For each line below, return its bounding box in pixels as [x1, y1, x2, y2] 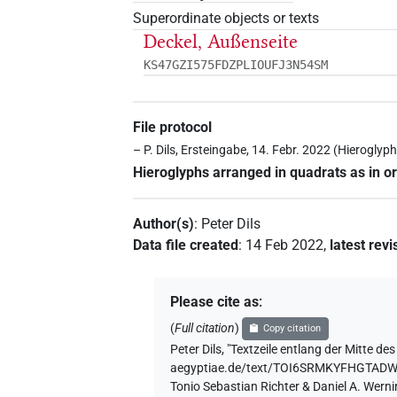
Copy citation [262, 323, 321, 335]
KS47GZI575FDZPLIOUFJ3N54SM [144, 57, 329, 72]
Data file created [133, 237, 239, 254]
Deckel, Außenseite [144, 29, 299, 53]
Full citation [175, 321, 236, 337]
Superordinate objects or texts [133, 9, 320, 27]
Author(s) [133, 215, 195, 233]
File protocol [133, 118, 213, 136]
